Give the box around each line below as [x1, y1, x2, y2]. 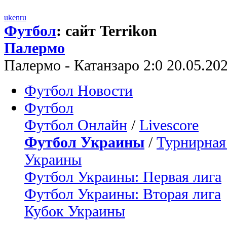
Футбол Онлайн [24, 117, 127, 133]
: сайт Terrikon [56, 22, 157, 39]
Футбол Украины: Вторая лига [24, 185, 221, 202]
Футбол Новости [24, 82, 133, 99]
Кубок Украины [24, 203, 125, 219]
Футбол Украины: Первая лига [24, 168, 221, 185]
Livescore [139, 117, 199, 133]
